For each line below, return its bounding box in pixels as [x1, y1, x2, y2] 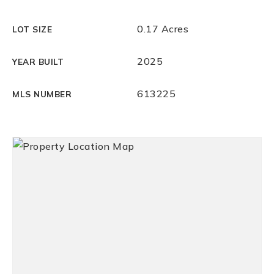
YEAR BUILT [12, 56, 64, 67]
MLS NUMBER [12, 89, 72, 99]
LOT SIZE [12, 24, 52, 34]
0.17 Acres [137, 23, 188, 35]
